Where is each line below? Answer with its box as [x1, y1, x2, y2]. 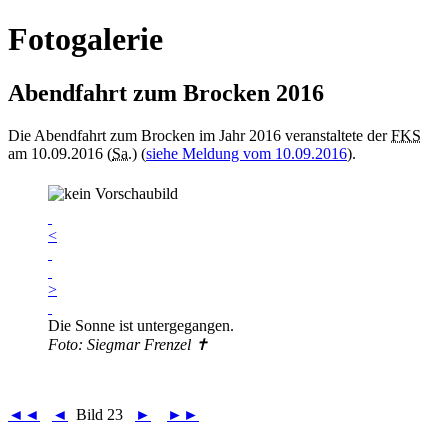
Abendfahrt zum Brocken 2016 [8, 79, 324, 106]
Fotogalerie [8, 21, 163, 58]
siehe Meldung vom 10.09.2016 [146, 144, 347, 162]
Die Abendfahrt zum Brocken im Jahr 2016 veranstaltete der [8, 126, 391, 144]
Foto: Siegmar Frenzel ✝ [48, 335, 208, 353]
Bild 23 [68, 405, 135, 423]
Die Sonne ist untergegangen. [48, 316, 234, 334]
